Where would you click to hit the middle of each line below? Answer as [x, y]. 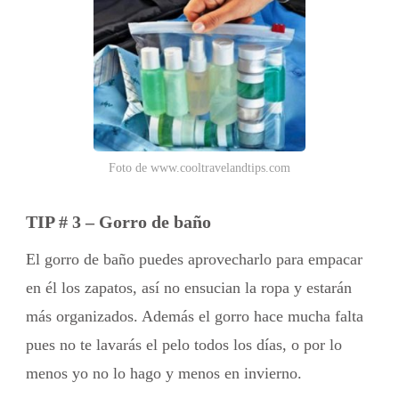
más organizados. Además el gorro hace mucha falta [195, 316]
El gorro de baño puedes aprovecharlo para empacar [194, 259]
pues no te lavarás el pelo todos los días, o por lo [184, 344]
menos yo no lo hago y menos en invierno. [164, 373]
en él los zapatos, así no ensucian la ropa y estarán [189, 287]
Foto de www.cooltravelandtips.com [199, 168]
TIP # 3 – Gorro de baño [118, 221]
